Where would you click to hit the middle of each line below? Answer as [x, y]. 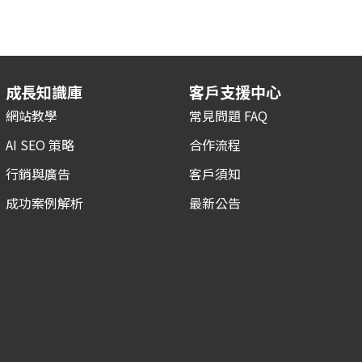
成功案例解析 [44, 203]
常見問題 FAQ [228, 116]
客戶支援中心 [235, 93]
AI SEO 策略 [40, 145]
